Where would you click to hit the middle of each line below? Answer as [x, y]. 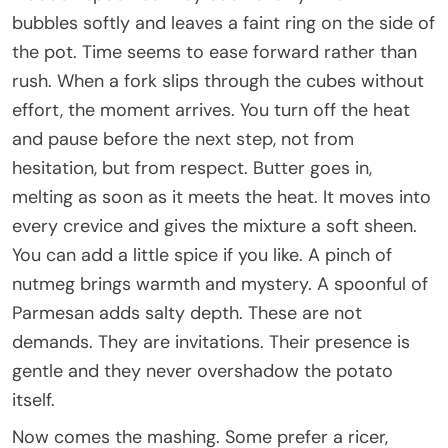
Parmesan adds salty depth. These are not [187, 312]
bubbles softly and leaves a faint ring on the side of [223, 22]
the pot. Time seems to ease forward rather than [214, 51]
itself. [33, 399]
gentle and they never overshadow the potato [202, 370]
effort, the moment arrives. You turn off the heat [211, 109]
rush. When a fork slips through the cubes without [218, 80]
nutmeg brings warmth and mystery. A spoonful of [220, 283]
